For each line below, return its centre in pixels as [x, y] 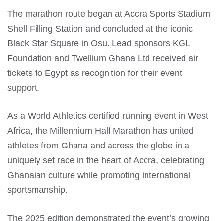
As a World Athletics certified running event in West [108, 116]
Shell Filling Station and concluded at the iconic [100, 28]
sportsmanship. [37, 190]
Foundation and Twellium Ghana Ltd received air [103, 58]
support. [23, 88]
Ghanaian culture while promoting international [99, 175]
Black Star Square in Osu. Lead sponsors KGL [99, 43]
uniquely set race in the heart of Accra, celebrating [106, 160]
